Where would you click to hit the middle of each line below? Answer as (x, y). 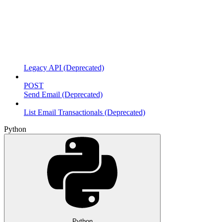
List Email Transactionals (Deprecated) (84, 112)
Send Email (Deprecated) (63, 94)
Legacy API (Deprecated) (64, 67)
